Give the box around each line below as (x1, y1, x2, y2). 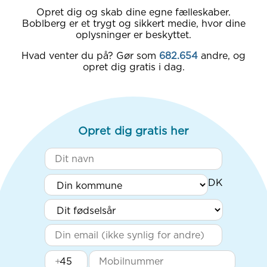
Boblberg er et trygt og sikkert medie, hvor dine (21, 17, 246, 29)
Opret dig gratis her (78, 123, 189, 137)
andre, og (201, 49, 246, 61)
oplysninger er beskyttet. (76, 29, 191, 41)
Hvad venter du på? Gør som (21, 49, 156, 61)
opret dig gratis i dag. (82, 61, 185, 73)
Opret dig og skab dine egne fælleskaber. (36, 6, 231, 18)
